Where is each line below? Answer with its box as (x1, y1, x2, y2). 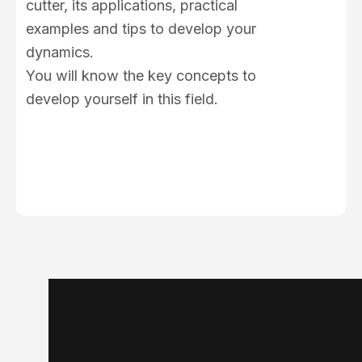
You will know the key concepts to (26, 67, 256, 84)
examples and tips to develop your (26, 20, 256, 37)
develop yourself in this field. (26, 90, 218, 107)
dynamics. (26, 44, 94, 61)
